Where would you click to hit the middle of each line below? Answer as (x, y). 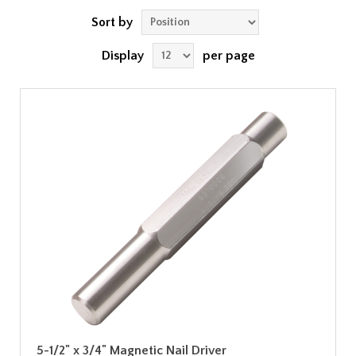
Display (122, 56)
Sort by (112, 22)
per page (228, 56)
